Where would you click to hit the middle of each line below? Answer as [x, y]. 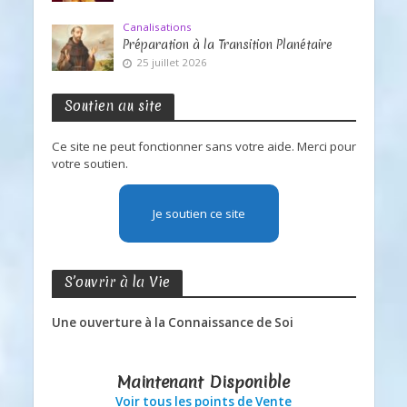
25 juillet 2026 [172, 62]
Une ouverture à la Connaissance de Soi [172, 323]
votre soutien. [89, 164]
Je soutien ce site [199, 214]
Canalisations [158, 27]
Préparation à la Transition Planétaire [228, 45]
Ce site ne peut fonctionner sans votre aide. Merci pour [203, 146]
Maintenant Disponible [203, 382]
